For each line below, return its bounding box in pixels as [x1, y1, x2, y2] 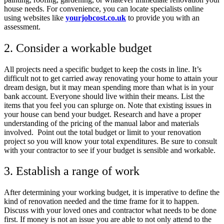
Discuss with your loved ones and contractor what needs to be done [4, 206, 216, 215]
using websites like [4, 13, 65, 22]
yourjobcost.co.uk [65, 13, 126, 22]
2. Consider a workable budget [4, 41, 152, 54]
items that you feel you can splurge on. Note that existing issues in [4, 100, 211, 109]
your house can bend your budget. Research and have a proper [4, 109, 201, 118]
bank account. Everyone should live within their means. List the [4, 91, 204, 100]
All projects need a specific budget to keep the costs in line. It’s [4, 64, 201, 73]
